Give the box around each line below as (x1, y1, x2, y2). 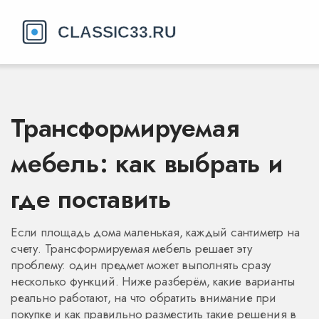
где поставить (11, 180, 172, 218)
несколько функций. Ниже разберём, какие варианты (11, 273, 295, 290)
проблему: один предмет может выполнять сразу (11, 256, 271, 273)
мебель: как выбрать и (11, 145, 283, 182)
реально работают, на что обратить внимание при (11, 289, 276, 306)
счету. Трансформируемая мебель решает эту (11, 240, 252, 257)
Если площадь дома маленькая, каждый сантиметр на (11, 224, 300, 241)
